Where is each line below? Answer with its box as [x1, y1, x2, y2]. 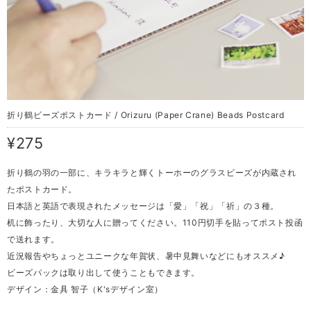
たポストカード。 [7, 183, 78, 194]
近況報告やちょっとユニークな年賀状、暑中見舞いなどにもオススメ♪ [7, 250, 285, 261]
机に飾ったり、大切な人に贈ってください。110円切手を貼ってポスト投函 [7, 217, 303, 228]
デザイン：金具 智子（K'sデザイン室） [7, 283, 163, 294]
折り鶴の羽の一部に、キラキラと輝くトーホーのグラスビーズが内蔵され [7, 167, 297, 178]
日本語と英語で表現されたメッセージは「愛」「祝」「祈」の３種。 [7, 200, 279, 211]
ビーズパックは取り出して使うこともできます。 [7, 267, 201, 278]
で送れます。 [7, 233, 60, 244]
